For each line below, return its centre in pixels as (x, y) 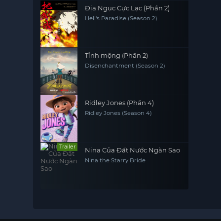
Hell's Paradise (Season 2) (121, 18)
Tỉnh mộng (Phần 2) (117, 55)
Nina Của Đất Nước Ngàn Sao (133, 150)
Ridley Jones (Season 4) (119, 113)
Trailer (68, 147)
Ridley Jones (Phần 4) (120, 103)
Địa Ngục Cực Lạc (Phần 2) (128, 8)
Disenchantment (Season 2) (125, 66)
